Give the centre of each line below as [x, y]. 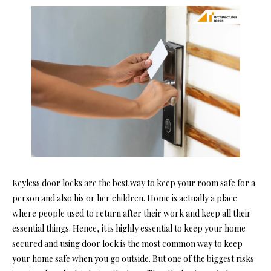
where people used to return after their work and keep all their [132, 213]
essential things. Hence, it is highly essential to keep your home [129, 228]
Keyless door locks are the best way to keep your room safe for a [134, 183]
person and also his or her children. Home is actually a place [125, 198]
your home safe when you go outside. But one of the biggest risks [133, 258]
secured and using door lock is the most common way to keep [127, 243]
